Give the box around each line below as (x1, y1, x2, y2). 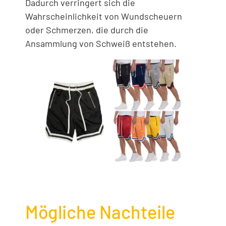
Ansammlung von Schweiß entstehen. (25, 38, 177, 49)
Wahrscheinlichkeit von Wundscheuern (25, 11, 182, 22)
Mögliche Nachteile (25, 201, 175, 223)
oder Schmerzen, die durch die (25, 24, 148, 36)
